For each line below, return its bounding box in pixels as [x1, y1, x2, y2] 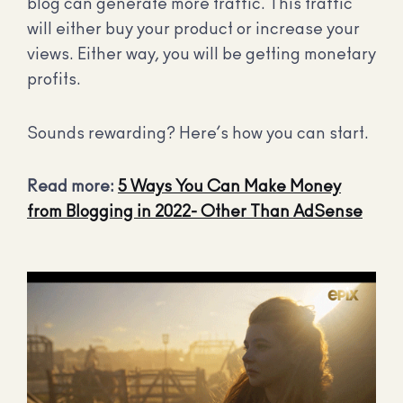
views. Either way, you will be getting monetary [27, 47, 376, 64]
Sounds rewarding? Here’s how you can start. [27, 125, 369, 142]
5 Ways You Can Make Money [118, 179, 341, 196]
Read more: [27, 179, 118, 196]
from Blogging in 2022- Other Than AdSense [27, 204, 363, 221]
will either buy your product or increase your [27, 22, 360, 39]
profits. [27, 72, 81, 89]
